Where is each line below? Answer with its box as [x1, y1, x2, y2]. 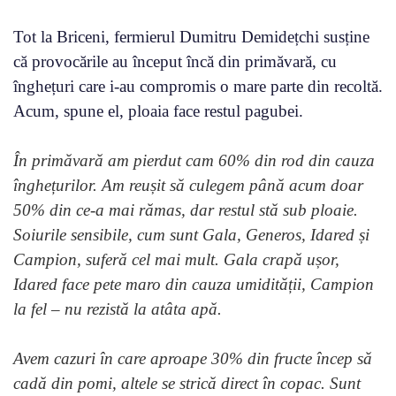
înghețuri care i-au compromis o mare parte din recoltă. [13, 76, 383, 95]
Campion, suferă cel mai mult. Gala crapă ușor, [13, 249, 339, 269]
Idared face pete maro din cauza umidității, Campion [13, 274, 374, 293]
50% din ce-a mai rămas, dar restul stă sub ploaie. [13, 200, 358, 219]
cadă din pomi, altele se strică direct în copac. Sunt [13, 373, 361, 392]
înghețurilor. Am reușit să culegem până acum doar [13, 175, 363, 194]
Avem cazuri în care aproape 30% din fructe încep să [13, 348, 372, 368]
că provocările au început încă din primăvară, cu [13, 51, 337, 71]
